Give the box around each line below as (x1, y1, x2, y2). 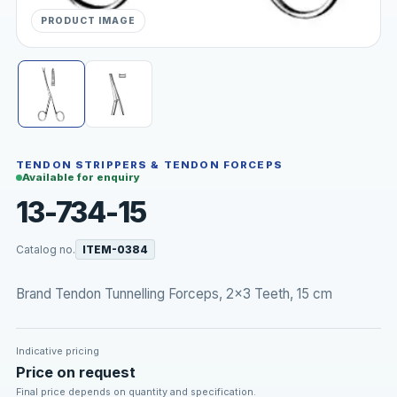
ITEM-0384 (82, 243, 149, 257)
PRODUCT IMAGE (41, 14, 136, 27)
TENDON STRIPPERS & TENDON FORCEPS (15, 159, 283, 172)
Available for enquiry (21, 171, 140, 184)
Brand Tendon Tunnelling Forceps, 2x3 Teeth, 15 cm (15, 284, 332, 302)
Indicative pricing (15, 345, 99, 358)
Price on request (15, 362, 136, 381)
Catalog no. (15, 243, 75, 257)
